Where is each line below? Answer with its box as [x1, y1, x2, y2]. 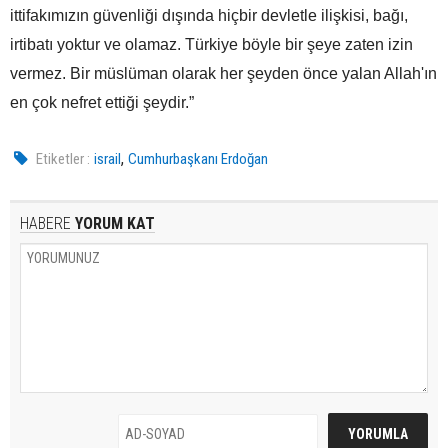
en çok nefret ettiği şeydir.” [10, 93, 194, 111]
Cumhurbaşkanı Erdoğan [128, 149, 269, 168]
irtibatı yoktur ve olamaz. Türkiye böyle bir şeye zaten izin [10, 35, 413, 53]
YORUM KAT [71, 213, 155, 233]
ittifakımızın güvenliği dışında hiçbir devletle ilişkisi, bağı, [10, 6, 408, 24]
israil [94, 149, 122, 168]
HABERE [20, 213, 71, 233]
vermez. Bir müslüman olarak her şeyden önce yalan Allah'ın [10, 64, 437, 82]
